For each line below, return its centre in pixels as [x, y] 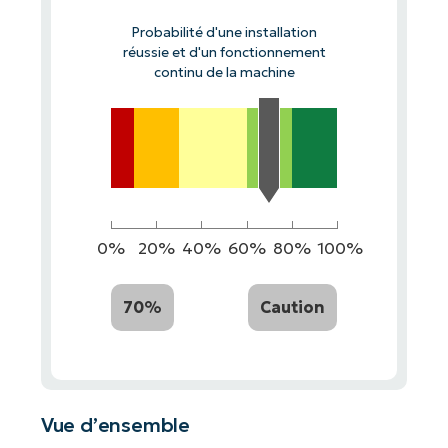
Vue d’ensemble [115, 425]
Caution [293, 306]
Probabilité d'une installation [224, 32]
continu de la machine [224, 72]
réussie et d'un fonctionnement [224, 52]
